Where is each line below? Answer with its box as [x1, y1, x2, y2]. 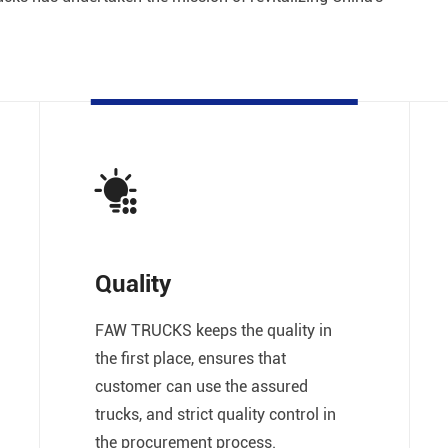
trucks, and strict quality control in [95, 402, 337, 424]
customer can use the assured [95, 374, 309, 396]
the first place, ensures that [95, 346, 287, 368]
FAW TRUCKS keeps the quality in [95, 318, 333, 340]
